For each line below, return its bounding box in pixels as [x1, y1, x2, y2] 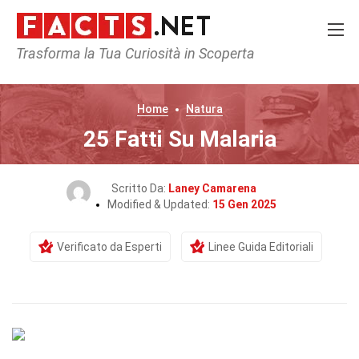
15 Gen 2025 [212, 198, 276, 211]
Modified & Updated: [107, 198, 212, 211]
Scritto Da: [111, 182, 168, 195]
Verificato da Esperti [56, 240, 162, 253]
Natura [185, 103, 223, 115]
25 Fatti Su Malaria [83, 126, 276, 152]
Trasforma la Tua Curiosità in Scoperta [16, 45, 255, 62]
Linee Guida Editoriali [208, 240, 313, 253]
